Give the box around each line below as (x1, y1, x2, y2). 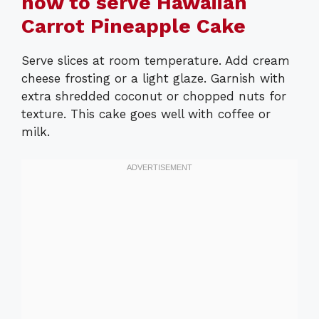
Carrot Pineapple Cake (21, 14, 246, 38)
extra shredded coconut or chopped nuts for (21, 89, 286, 104)
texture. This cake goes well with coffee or (21, 107, 271, 122)
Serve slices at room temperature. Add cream (21, 53, 290, 68)
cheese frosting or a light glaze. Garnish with (21, 71, 286, 86)
